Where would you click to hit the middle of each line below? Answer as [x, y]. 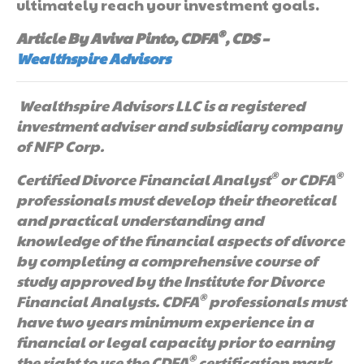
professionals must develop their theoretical [176, 199]
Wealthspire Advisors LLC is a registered [162, 105]
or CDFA [307, 179]
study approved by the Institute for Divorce [170, 280]
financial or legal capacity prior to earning [175, 341]
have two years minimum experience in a [165, 321]
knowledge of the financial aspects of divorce [180, 240]
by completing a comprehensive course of [167, 260]
